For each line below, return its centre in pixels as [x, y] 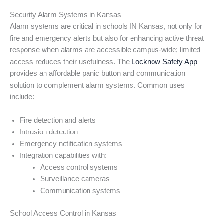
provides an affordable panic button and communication [98, 74]
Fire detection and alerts [58, 120]
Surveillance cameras [75, 179]
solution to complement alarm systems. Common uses [97, 85]
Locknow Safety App [164, 62]
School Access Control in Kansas [63, 213]
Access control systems [79, 167]
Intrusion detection [49, 132]
